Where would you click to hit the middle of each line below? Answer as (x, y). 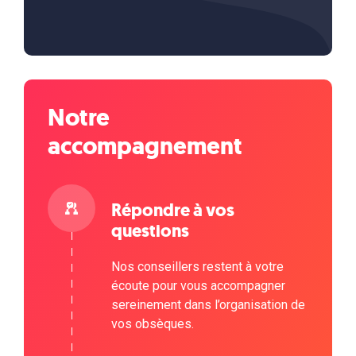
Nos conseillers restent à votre (197, 267)
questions (150, 231)
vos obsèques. (153, 324)
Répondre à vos (173, 210)
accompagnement (145, 146)
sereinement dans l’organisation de (208, 305)
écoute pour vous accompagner (198, 286)
